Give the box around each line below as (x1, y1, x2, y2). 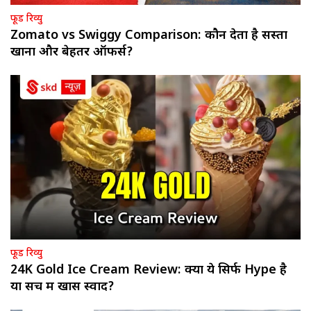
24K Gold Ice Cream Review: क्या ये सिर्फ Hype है (10, 262, 287, 279)
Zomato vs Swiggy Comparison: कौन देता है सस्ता (10, 28, 287, 44)
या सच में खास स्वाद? (10, 279, 115, 296)
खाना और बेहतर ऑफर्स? (10, 44, 133, 61)
